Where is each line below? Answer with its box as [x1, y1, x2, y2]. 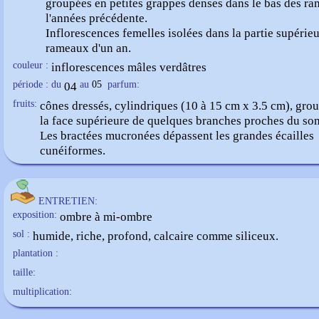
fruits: [13, 98, 37, 109]
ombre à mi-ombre [60, 209, 152, 224]
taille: [13, 267, 36, 278]
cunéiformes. [40, 143, 105, 157]
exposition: [13, 209, 57, 220]
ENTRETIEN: [38, 196, 98, 206]
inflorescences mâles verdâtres [51, 60, 206, 74]
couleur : [13, 60, 48, 70]
